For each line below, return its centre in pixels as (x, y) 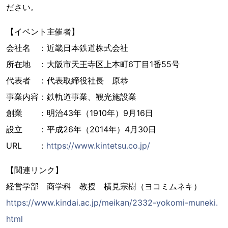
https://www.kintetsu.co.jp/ (98, 145)
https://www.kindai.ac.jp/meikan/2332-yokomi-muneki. (112, 202)
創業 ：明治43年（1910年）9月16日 (80, 113)
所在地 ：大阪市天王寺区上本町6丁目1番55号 (93, 64)
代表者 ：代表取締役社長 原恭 (67, 80)
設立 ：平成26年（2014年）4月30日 (81, 129)
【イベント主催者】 (43, 31)
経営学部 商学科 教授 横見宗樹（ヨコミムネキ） (104, 186)
